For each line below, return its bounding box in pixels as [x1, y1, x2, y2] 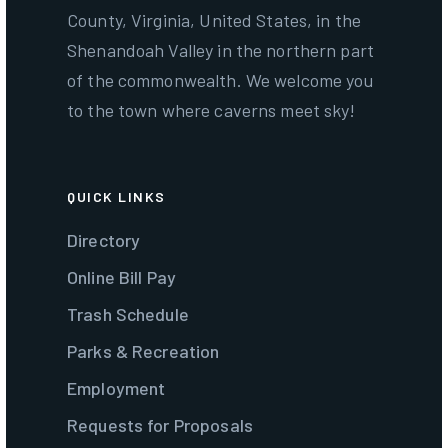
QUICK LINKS [67, 188, 166, 206]
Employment [67, 377, 166, 400]
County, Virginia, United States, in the [67, 9, 362, 32]
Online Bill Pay [67, 266, 176, 289]
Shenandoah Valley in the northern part [67, 39, 374, 62]
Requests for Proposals [67, 414, 253, 437]
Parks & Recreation [67, 340, 220, 363]
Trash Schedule [67, 303, 189, 326]
